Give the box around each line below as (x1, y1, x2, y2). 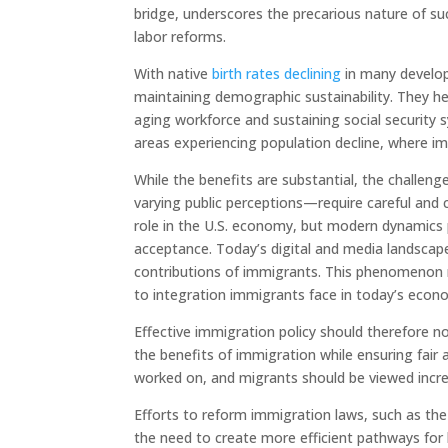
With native (134, 63, 213, 83)
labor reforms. (134, 26, 227, 46)
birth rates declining (212, 63, 342, 83)
